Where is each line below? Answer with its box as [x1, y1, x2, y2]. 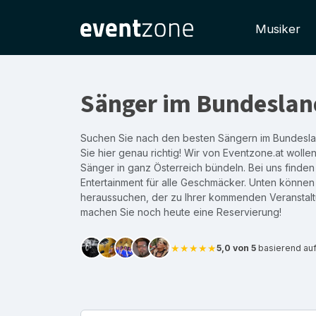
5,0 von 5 [217, 242, 256, 253]
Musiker [255, 22, 300, 36]
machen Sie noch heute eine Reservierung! [80, 206, 281, 218]
